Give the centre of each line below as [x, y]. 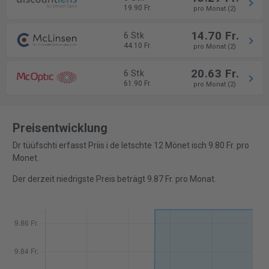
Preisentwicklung [60, 128]
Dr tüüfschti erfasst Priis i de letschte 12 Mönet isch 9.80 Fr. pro [131, 146]
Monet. [26, 158]
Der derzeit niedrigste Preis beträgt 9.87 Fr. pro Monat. [114, 179]
